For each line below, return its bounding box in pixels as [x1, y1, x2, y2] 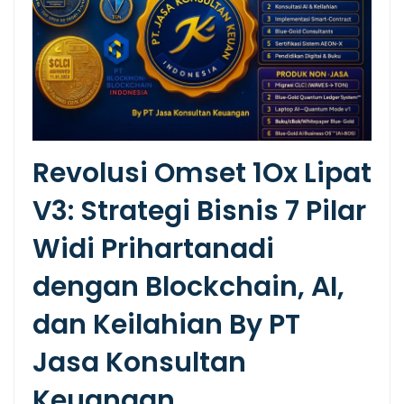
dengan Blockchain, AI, [32, 267, 344, 306]
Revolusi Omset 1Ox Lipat [32, 153, 372, 192]
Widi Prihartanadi [32, 229, 274, 268]
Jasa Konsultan [32, 343, 246, 381]
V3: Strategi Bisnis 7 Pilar [32, 191, 366, 230]
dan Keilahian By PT [32, 305, 300, 344]
